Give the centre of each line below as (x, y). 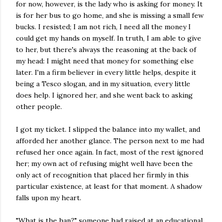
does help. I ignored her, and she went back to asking (104, 95)
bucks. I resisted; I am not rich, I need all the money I (103, 27)
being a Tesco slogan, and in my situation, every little (103, 84)
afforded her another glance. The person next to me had (110, 141)
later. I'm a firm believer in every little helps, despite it (106, 72)
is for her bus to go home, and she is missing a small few (110, 15)
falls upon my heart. (49, 198)
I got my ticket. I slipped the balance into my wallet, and (108, 129)
